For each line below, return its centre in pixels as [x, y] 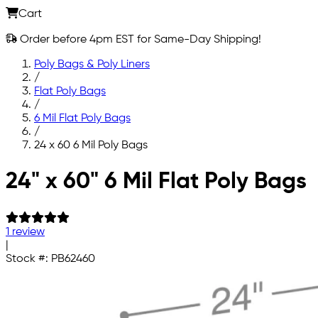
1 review [25, 232]
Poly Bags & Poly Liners [92, 64]
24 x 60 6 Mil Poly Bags [91, 145]
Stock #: [28, 259]
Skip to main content [59, 169]
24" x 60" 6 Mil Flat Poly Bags [156, 182]
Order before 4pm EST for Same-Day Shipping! [139, 39]
